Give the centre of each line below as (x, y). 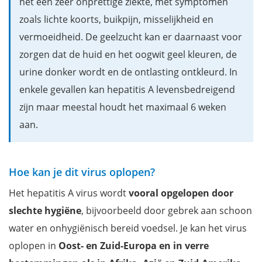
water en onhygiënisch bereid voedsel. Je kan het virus (128, 228)
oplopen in (34, 245)
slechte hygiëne (45, 210)
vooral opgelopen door (181, 193)
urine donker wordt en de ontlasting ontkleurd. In (128, 72)
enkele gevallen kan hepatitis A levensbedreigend (127, 89)
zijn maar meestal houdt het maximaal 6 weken (123, 107)
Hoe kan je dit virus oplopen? (82, 172)
